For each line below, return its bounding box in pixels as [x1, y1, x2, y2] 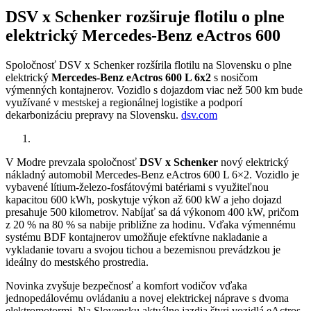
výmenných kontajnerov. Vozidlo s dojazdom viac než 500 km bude [6, 83, 303, 96]
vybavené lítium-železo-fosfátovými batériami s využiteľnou [6, 180, 269, 193]
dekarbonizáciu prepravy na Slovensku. [6, 108, 181, 121]
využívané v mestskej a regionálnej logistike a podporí [6, 96, 242, 108]
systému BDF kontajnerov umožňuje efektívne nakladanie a [6, 230, 267, 243]
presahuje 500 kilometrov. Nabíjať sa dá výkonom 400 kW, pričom [6, 205, 299, 218]
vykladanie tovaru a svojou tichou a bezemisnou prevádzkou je [6, 243, 280, 255]
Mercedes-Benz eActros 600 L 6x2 [51, 71, 211, 83]
